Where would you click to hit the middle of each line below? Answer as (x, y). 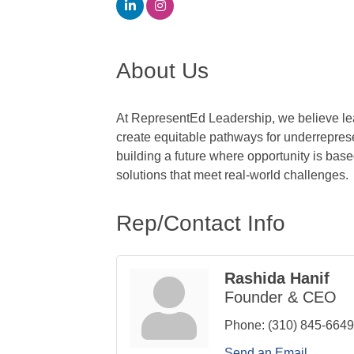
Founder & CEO (281, 298)
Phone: (245, 326)
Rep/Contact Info (201, 224)
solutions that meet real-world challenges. (232, 175)
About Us (162, 71)
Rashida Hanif (277, 279)
